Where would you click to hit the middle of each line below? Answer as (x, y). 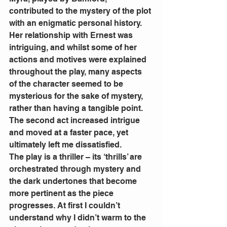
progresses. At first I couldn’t (66, 205)
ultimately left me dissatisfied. (66, 144)
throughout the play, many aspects (77, 71)
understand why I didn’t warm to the (79, 217)
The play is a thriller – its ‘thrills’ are (77, 157)
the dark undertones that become (74, 181)
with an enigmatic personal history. (77, 23)
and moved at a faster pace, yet (70, 132)
